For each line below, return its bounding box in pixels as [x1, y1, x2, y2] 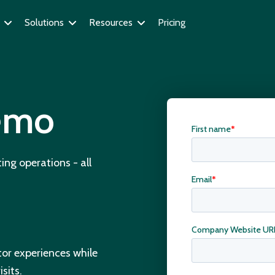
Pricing [157, 17, 185, 28]
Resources [88, 17, 133, 28]
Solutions [24, 17, 64, 28]
